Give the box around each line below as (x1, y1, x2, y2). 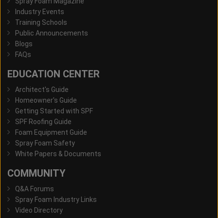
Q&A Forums (15, 185, 54, 193)
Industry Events (15, 8, 64, 16)
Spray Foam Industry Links (15, 196, 97, 204)
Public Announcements (15, 29, 88, 37)
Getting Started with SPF (15, 107, 93, 115)
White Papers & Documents (15, 150, 101, 158)
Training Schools (15, 18, 67, 27)
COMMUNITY (7, 167, 66, 180)
